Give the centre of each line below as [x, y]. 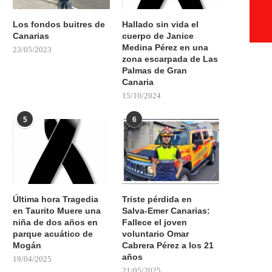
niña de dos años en [55, 222]
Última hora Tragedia [56, 199]
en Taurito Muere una [57, 210]
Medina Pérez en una [165, 48]
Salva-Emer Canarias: [166, 210]
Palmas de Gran [155, 71]
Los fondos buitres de [59, 25]
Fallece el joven [155, 222]
